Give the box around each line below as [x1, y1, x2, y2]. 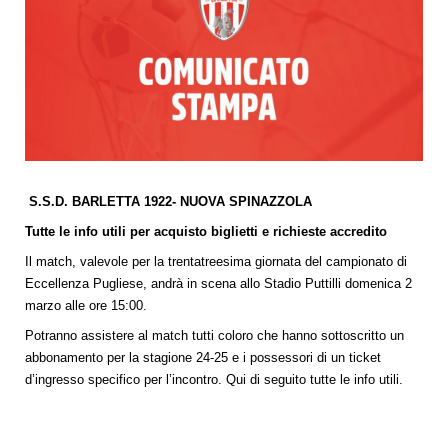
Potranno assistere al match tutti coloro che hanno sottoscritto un [25, 328, 404, 344]
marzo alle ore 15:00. [25, 298, 147, 314]
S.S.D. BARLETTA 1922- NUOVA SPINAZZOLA [29, 194, 312, 210]
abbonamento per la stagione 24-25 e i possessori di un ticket [25, 350, 381, 366]
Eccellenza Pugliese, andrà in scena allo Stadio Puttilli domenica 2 [25, 276, 412, 292]
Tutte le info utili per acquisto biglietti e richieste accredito [25, 224, 387, 240]
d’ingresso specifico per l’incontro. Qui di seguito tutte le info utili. [25, 372, 403, 388]
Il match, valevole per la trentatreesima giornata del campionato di [25, 254, 407, 270]
